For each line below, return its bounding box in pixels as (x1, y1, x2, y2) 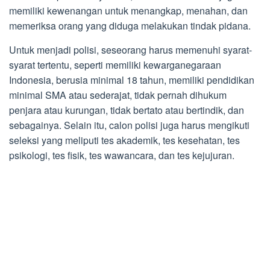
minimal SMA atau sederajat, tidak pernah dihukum (9, 88, 227, 102)
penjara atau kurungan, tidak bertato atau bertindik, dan (9, 103, 244, 118)
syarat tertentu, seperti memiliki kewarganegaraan (9, 58, 221, 72)
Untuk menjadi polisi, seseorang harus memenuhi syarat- (9, 43, 252, 57)
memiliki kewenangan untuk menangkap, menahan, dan (9, 4, 248, 18)
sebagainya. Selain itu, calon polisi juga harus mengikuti (9, 118, 250, 133)
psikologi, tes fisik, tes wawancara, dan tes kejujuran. (9, 148, 234, 163)
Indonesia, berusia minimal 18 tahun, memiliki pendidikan (9, 73, 254, 87)
